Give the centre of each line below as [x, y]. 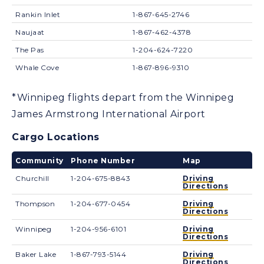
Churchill [32, 178]
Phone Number [103, 160]
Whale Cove [37, 67]
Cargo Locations [56, 137]
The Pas [30, 49]
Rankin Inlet [38, 14]
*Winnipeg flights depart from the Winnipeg [123, 97]
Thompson [35, 203]
